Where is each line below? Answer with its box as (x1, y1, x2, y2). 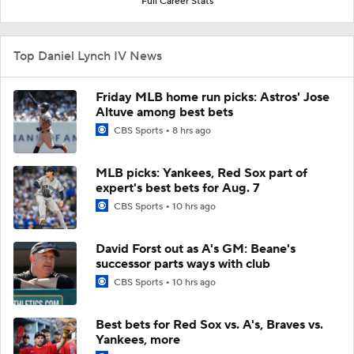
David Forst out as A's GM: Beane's (96, 240, 296, 257)
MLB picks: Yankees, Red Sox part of (96, 164, 307, 181)
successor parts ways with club (96, 255, 270, 272)
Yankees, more (96, 331, 180, 348)
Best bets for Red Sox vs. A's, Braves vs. (96, 316, 323, 333)
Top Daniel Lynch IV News (13, 47, 162, 64)
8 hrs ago (172, 124, 211, 137)
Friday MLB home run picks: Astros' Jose (96, 88, 330, 105)
